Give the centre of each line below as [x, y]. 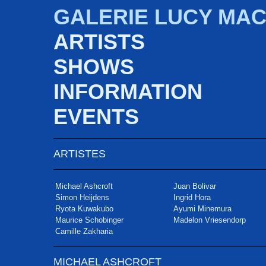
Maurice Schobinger [89, 220]
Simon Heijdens [82, 197]
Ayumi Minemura [202, 209]
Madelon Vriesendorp [210, 220]
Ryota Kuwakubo [84, 209]
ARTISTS [99, 42]
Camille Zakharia [84, 231]
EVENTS [96, 117]
